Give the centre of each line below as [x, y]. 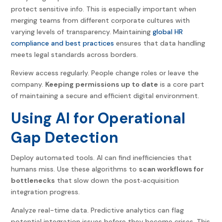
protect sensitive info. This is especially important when [104, 9]
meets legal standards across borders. [75, 55]
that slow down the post [98, 181]
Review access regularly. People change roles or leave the [105, 73]
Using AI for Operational [98, 118]
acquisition [161, 181]
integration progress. [46, 192]
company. [28, 84]
